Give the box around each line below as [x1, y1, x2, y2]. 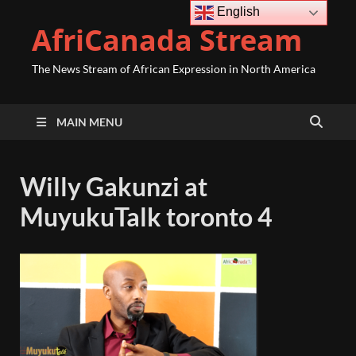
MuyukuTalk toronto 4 [20, 201, 273, 232]
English [214, 5, 261, 19]
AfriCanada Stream [32, 21, 302, 60]
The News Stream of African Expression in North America [32, 62, 315, 75]
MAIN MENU [56, 115, 122, 129]
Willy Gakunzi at [20, 171, 207, 202]
